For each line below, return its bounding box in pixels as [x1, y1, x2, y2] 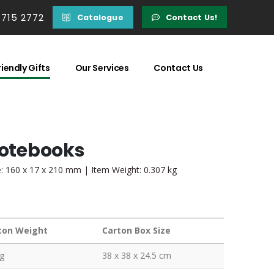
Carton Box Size [102, 224, 171, 237]
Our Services [75, 61, 129, 74]
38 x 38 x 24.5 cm [102, 250, 171, 262]
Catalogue [76, 12, 124, 23]
